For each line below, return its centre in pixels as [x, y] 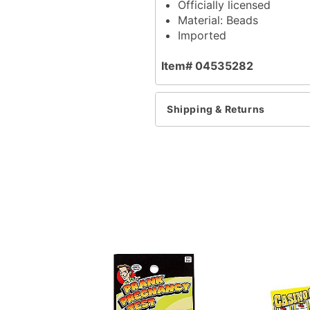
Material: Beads [218, 20]
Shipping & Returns [216, 109]
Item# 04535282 [207, 65]
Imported [202, 35]
